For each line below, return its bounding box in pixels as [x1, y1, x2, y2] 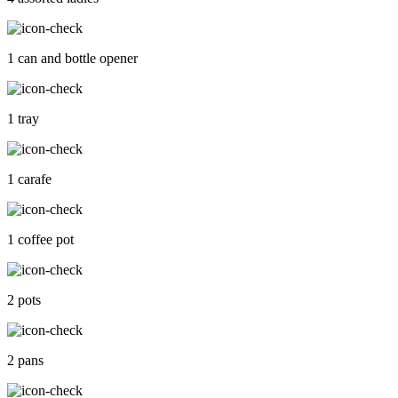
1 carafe [7, 171, 52, 187]
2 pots [7, 292, 41, 308]
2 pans [7, 353, 44, 369]
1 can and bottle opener [7, 51, 138, 67]
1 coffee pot [7, 232, 74, 248]
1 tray [7, 111, 39, 127]
